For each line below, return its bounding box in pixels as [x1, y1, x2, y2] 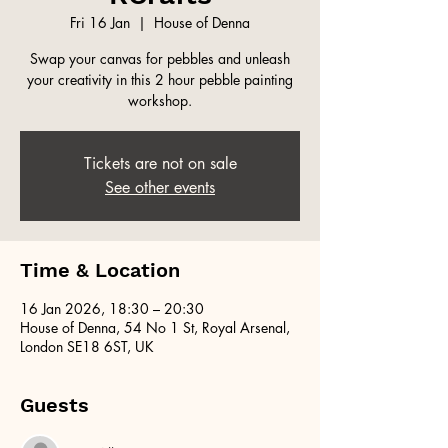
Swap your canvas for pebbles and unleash [30, 48, 290, 68]
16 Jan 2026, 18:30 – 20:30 [20, 298, 204, 318]
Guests [20, 392, 89, 417]
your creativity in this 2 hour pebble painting [27, 69, 293, 89]
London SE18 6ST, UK [20, 336, 154, 356]
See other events [105, 176, 215, 198]
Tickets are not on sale [83, 152, 237, 174]
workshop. [128, 90, 192, 110]
